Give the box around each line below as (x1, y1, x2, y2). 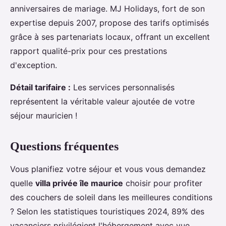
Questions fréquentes (10, 140, 119, 153)
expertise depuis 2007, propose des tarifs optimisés (10, 18, 209, 28)
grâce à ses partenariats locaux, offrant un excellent (10, 32, 210, 42)
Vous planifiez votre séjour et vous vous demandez (10, 164, 206, 175)
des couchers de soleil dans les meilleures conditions (10, 192, 212, 203)
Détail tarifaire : (10, 82, 71, 93)
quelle (10, 178, 35, 189)
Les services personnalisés (71, 82, 175, 93)
